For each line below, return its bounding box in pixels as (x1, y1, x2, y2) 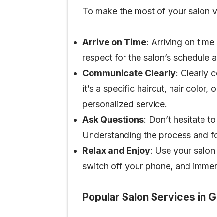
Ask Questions (82, 114, 144, 124)
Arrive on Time (82, 37, 146, 47)
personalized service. (82, 99, 167, 109)
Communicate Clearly (82, 68, 176, 78)
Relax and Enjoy (82, 145, 150, 155)
